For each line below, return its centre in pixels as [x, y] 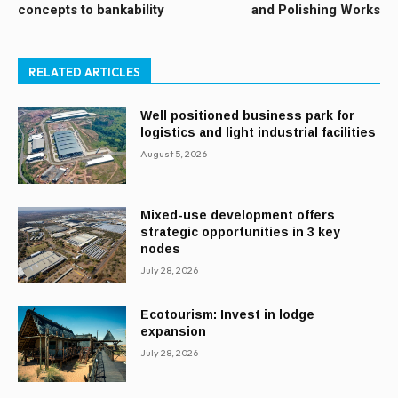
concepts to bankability [91, 10]
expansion [174, 331]
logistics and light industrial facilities [259, 133]
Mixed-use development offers [238, 215]
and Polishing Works [315, 10]
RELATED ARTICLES [84, 72]
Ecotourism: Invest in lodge [228, 314]
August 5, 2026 [174, 154]
